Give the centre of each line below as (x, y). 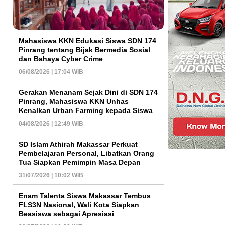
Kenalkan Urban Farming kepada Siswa (86, 110)
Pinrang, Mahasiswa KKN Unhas (74, 101)
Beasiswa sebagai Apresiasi (66, 214)
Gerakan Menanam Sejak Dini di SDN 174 (88, 92)
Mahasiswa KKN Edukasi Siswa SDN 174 (87, 40)
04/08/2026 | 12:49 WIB (51, 123)
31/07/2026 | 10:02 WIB (51, 175)
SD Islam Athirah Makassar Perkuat (78, 144)
